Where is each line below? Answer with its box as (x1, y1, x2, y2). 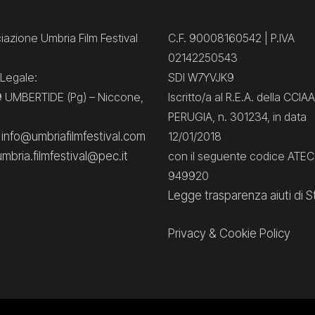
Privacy (168, 226, 206, 240)
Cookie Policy (219, 226, 290, 240)
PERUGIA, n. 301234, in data (168, 110, 307, 124)
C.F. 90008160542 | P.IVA (168, 31, 295, 45)
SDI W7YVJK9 (168, 70, 234, 84)
